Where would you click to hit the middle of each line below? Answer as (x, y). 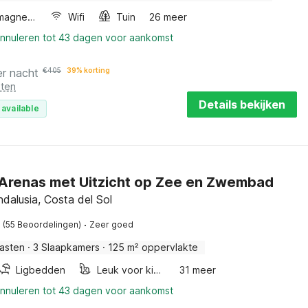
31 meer (198, 270)
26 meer (168, 17)
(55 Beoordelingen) (42, 224)
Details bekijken (242, 104)
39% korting (88, 70)
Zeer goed (111, 224)
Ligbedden (41, 270)
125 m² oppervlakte (153, 247)
